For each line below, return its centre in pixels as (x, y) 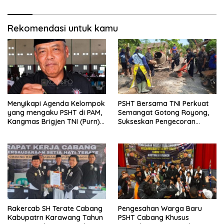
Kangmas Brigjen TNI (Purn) (54, 122)
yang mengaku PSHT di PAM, (55, 113)
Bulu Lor (131, 140)
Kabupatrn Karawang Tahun (55, 218)
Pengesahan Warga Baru (160, 209)
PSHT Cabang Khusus (153, 218)
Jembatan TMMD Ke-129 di (162, 131)
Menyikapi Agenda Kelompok (56, 104)
